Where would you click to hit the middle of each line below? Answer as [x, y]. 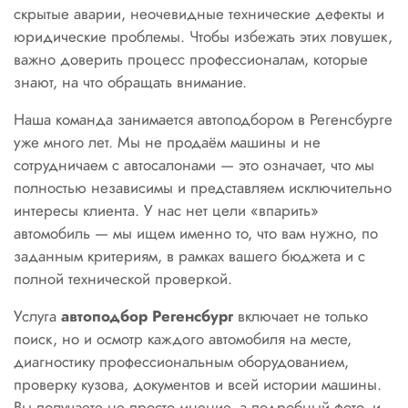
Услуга [37, 316]
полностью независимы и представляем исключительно [203, 188]
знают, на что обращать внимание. [130, 82]
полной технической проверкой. [123, 279]
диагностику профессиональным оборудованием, [181, 362]
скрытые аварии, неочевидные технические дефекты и [199, 14]
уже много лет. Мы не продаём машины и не [167, 142]
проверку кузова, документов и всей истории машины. [198, 384]
